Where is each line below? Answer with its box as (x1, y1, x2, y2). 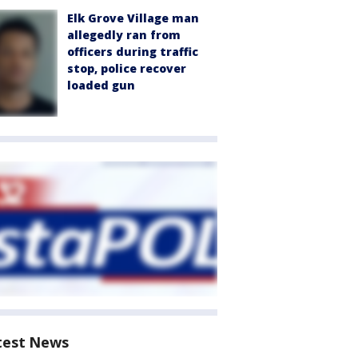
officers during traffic (67, 44, 198, 59)
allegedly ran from (67, 27, 181, 42)
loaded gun (67, 78, 135, 93)
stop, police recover (67, 61, 186, 76)
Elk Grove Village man (67, 10, 199, 26)
